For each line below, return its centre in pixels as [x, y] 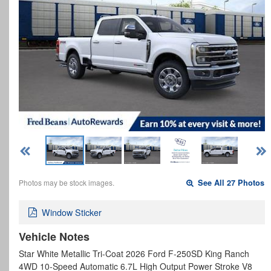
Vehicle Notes [54, 237]
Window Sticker [72, 212]
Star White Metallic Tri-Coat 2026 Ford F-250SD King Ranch [134, 254]
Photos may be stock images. [67, 182]
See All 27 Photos [230, 182]
